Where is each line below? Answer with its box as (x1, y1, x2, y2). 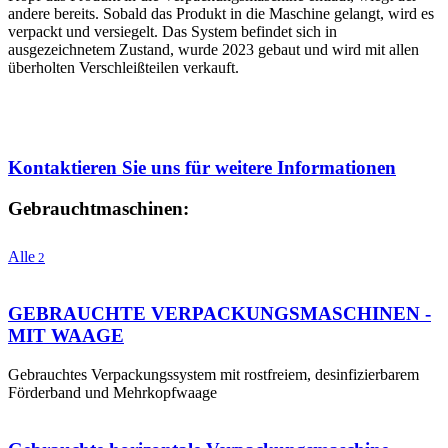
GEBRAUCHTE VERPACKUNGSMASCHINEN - (8, 303, 431, 325)
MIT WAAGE (8, 325, 124, 347)
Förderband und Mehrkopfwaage (8, 383, 217, 401)
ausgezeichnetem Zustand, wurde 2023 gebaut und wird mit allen (8, 41, 419, 59)
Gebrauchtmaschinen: (8, 197, 189, 219)
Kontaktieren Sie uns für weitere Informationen (8, 156, 396, 178)
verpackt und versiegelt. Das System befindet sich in (8, 23, 337, 41)
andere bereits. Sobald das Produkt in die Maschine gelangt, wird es (8, 5, 434, 23)
